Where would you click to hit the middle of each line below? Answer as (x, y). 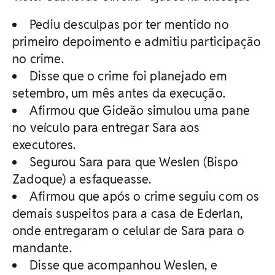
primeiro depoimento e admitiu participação (137, 41)
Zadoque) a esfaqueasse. (82, 179)
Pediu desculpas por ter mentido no (129, 24)
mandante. (42, 248)
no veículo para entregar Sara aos (106, 127)
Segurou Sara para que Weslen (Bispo (134, 162)
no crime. (38, 59)
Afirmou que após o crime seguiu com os (145, 196)
